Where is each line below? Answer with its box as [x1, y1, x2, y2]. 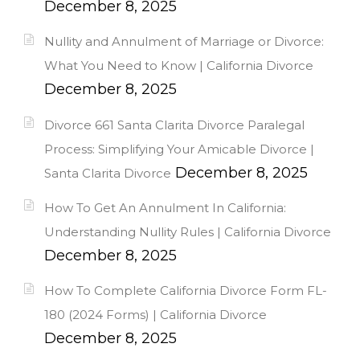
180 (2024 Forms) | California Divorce [44, 307, 267, 323]
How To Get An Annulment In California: [44, 200, 286, 216]
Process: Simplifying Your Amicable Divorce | [44, 141, 314, 157]
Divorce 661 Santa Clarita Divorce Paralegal [44, 117, 305, 133]
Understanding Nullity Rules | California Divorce [44, 224, 331, 240]
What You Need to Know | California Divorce [44, 58, 313, 74]
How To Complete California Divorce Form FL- [44, 283, 327, 299]
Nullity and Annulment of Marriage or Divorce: [44, 34, 324, 50]
